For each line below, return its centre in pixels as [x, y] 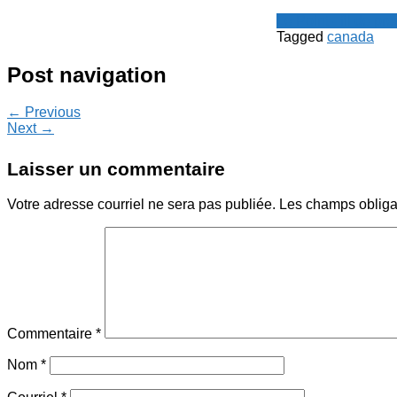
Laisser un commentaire [116, 169]
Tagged [302, 36]
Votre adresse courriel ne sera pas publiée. [141, 205]
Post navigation [87, 74]
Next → [31, 128]
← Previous [44, 113]
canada [350, 36]
